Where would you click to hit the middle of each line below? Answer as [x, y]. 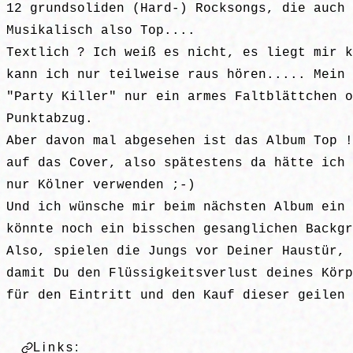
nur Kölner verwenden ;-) [101, 186]
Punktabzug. [50, 119]
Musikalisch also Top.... [101, 31]
